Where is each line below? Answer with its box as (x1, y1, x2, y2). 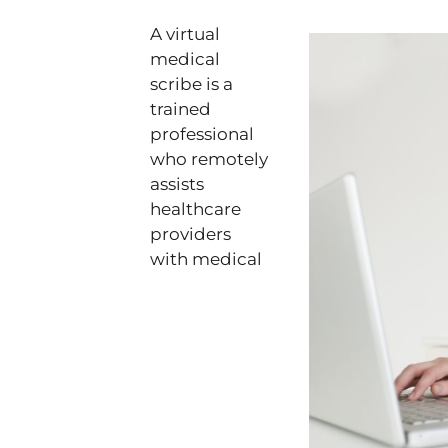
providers (150, 224, 231, 244)
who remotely (150, 149, 268, 169)
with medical (150, 249, 262, 269)
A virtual (150, 24, 220, 44)
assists (150, 174, 204, 194)
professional (150, 124, 254, 144)
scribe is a (150, 74, 233, 94)
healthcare (150, 199, 241, 219)
